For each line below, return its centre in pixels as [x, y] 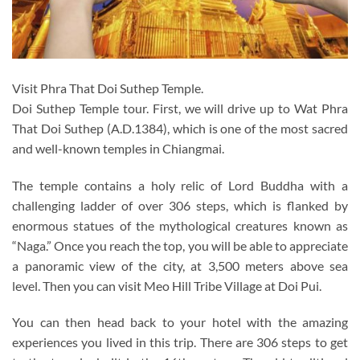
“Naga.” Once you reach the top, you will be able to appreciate [180, 245]
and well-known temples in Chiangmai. [118, 148]
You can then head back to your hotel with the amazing [180, 322]
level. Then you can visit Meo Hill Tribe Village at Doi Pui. [167, 285]
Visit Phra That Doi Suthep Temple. [108, 88]
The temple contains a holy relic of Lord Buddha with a [180, 185]
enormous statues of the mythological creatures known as [180, 225]
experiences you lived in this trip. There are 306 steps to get [180, 342]
